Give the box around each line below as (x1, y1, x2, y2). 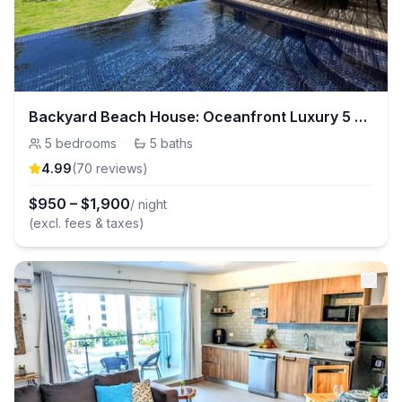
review (92, 161, 136, 176)
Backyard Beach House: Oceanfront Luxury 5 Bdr (354, 108, 367, 126)
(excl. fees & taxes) (29, 215, 144, 231)
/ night (130, 197, 167, 212)
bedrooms (56, 135, 117, 151)
